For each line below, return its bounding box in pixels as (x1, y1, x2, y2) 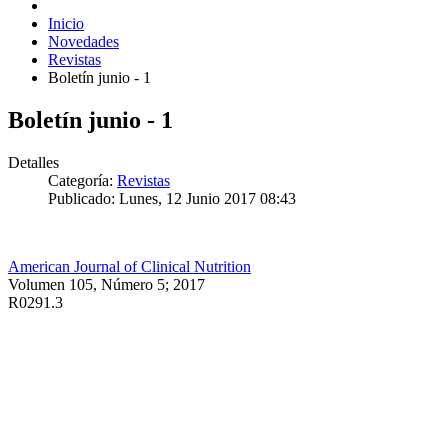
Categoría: (48, 171, 117, 189)
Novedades (48, 32, 119, 50)
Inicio (48, 14, 84, 32)
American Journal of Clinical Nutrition (8, 257, 251, 275)
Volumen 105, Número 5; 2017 (8, 275, 205, 293)
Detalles (8, 153, 59, 171)
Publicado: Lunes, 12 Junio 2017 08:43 (48, 189, 296, 207)
